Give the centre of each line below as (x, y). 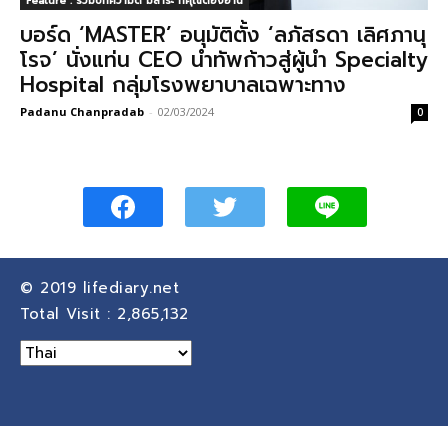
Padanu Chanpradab (82, 111)
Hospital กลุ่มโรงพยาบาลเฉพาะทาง (183, 85)
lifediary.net (134, 288)
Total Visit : (68, 314)
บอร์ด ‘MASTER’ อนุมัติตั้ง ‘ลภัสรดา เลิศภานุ (223, 35)
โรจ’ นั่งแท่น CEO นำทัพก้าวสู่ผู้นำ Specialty (224, 60)
